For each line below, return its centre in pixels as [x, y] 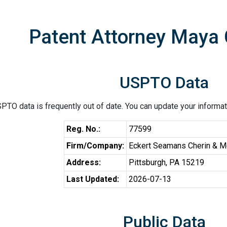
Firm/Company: [95, 146]
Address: [84, 162]
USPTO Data [164, 83]
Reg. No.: [83, 129]
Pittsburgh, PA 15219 [166, 162]
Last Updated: [93, 179]
